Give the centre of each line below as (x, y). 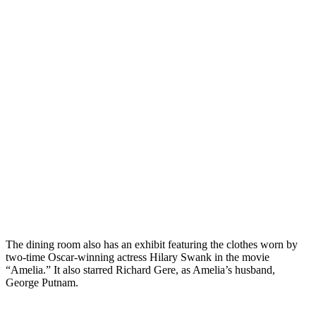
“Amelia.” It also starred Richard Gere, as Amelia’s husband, (140, 269)
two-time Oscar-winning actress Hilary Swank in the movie (138, 257)
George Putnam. (42, 282)
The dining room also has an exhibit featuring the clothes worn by (152, 244)
